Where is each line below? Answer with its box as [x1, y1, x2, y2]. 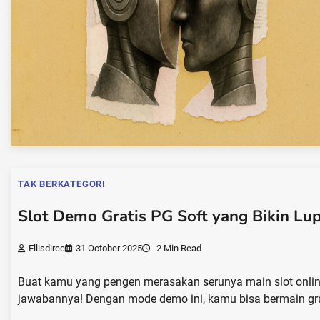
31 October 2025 [76, 242, 142, 254]
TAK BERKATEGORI [18, 178, 106, 189]
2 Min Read [154, 242, 201, 254]
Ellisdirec [29, 242, 65, 254]
